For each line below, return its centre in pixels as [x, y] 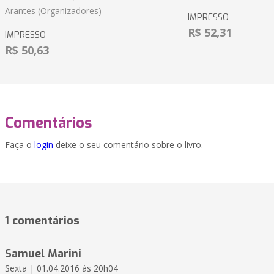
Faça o [20, 145]
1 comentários [42, 221]
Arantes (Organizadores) [53, 11]
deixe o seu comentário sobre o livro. [128, 145]
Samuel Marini [43, 254]
